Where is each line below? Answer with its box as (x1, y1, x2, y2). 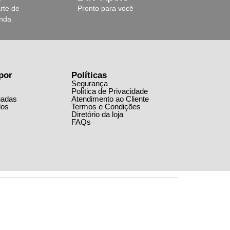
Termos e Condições (71, 102, 141, 111)
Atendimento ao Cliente (71, 94, 149, 103)
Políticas (71, 70, 107, 80)
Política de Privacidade (71, 87, 148, 95)
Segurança (71, 79, 108, 88)
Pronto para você (78, 4, 134, 12)
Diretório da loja (71, 110, 124, 119)
